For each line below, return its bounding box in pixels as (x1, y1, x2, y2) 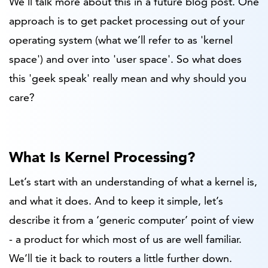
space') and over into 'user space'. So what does (9, 52, 242, 66)
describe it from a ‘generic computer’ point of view (9, 212, 254, 227)
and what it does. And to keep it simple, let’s (9, 193, 223, 208)
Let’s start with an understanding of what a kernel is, (9, 174, 257, 188)
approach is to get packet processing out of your (9, 14, 245, 28)
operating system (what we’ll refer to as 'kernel (9, 33, 233, 47)
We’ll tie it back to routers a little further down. (9, 251, 232, 265)
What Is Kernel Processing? (9, 148, 195, 166)
